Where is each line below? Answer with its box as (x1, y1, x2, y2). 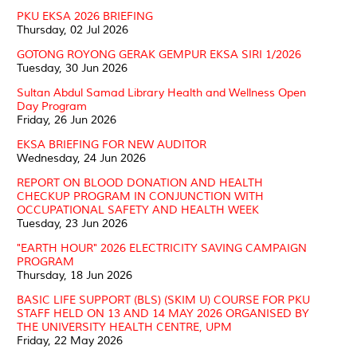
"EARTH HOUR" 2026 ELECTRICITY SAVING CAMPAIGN (17, 241, 307, 255)
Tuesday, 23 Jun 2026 (17, 216, 127, 230)
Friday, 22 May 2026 (17, 333, 123, 347)
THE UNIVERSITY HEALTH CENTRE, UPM (17, 320, 232, 334)
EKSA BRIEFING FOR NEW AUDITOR (17, 137, 206, 151)
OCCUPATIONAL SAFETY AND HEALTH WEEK (17, 202, 259, 217)
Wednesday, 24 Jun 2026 (17, 151, 146, 165)
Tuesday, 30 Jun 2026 (17, 61, 127, 75)
